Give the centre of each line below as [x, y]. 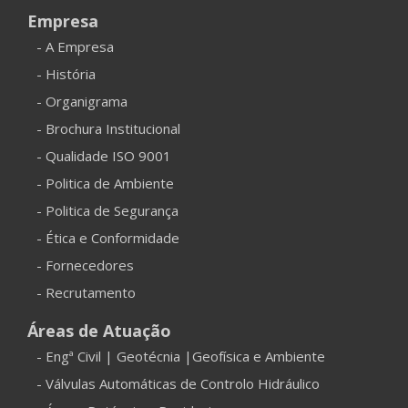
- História [66, 73]
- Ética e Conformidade [108, 237]
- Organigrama [82, 101]
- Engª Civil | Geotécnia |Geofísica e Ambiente [181, 356]
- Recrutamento [86, 292]
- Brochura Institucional [108, 128]
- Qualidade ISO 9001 [104, 155]
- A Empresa [75, 46]
